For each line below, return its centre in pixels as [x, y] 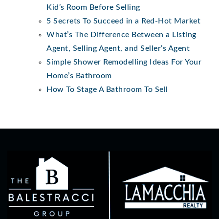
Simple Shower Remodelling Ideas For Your [124, 62]
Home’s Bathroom [79, 76]
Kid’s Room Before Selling [93, 7]
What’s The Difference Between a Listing [121, 34]
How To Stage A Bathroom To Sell [107, 89]
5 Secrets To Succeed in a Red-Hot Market [123, 21]
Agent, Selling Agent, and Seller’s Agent [118, 48]
